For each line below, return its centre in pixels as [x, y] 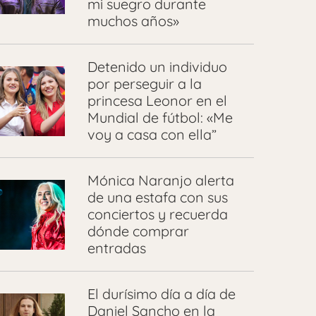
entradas [116, 248]
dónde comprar [138, 231]
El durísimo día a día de [161, 294]
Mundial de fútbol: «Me [160, 118]
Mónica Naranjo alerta [160, 181]
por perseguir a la [144, 84]
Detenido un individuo [157, 67]
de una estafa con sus [157, 197]
